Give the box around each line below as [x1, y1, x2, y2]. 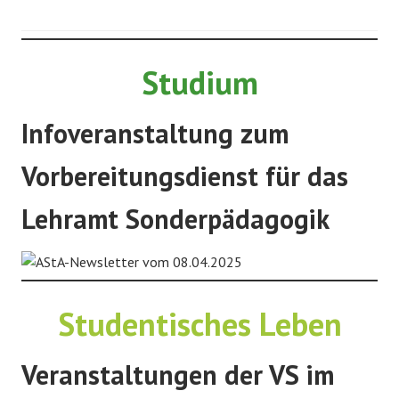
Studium [141, 61, 258, 103]
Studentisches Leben [57, 302, 342, 345]
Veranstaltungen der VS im [21, 356, 334, 392]
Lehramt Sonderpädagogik [21, 200, 330, 236]
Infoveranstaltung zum [21, 115, 289, 151]
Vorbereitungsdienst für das [21, 158, 348, 193]
